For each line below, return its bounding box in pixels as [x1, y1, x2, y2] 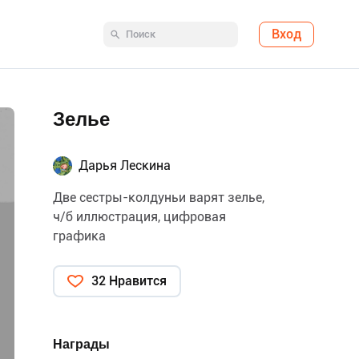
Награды [53, 337, 110, 352]
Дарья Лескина [79, 158, 171, 173]
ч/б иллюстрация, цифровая [53, 209, 226, 224]
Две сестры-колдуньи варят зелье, [53, 190, 264, 205]
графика [53, 228, 106, 244]
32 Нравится [91, 273, 167, 288]
